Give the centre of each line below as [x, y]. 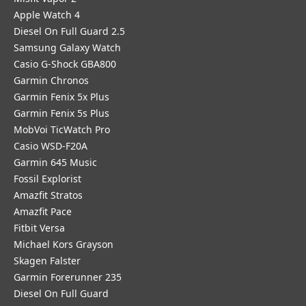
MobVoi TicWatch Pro [62, 129]
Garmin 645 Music [55, 162]
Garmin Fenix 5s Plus [61, 113]
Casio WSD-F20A [51, 146]
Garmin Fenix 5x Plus [61, 97]
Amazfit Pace [43, 211]
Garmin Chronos [51, 80]
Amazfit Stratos [48, 195]
